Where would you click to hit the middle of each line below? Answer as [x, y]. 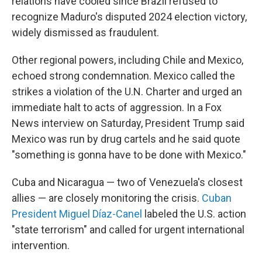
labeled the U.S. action [194, 214]
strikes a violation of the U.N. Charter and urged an [127, 92]
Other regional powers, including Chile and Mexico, [127, 60]
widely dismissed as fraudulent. [85, 32]
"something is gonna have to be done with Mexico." [129, 155]
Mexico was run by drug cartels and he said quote [126, 139]
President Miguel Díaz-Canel [77, 214]
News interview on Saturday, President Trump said [128, 123]
